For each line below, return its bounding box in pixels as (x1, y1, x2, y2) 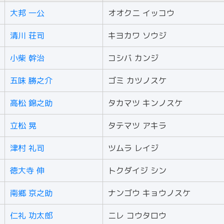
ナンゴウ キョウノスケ (108, 187, 190, 198)
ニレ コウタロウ (108, 210, 166, 221)
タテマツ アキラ (108, 120, 166, 131)
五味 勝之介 (10, 75, 52, 86)
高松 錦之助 (10, 97, 52, 108)
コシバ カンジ (108, 52, 158, 63)
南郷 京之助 (10, 187, 52, 198)
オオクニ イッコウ (108, 7, 174, 18)
